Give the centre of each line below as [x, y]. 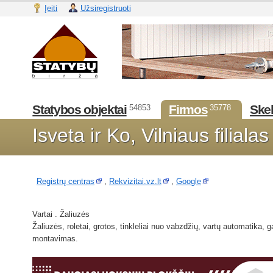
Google [188, 182]
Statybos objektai [80, 109]
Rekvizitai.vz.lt [135, 182]
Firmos [188, 109]
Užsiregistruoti [105, 8]
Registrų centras [65, 182]
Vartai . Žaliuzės [61, 214]
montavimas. [55, 238]
